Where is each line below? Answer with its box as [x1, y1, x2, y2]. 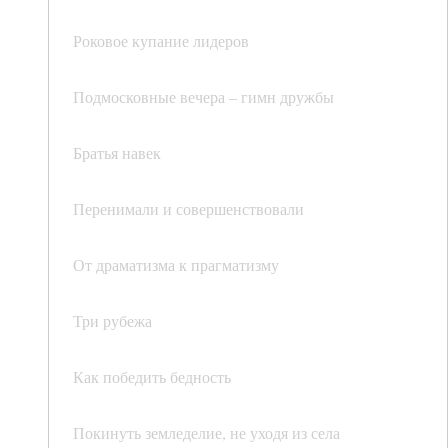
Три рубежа [73, 310, 152, 332]
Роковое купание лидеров [73, 30, 249, 52]
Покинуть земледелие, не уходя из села [73, 422, 340, 444]
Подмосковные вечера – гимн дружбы [73, 86, 334, 108]
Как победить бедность [73, 366, 231, 388]
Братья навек [73, 142, 161, 164]
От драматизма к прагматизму [73, 254, 279, 276]
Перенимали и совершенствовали [73, 198, 304, 220]
